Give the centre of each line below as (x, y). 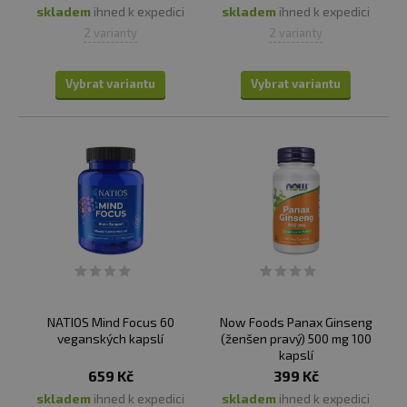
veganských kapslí (111, 338)
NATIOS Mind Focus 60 (110, 322)
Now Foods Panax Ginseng (296, 322)
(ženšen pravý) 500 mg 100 (296, 338)
